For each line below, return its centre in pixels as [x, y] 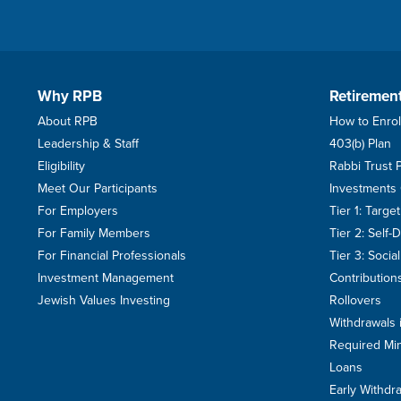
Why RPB [69, 96]
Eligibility [61, 166]
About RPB [67, 121]
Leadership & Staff [88, 143]
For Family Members [94, 233]
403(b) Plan [360, 143]
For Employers [77, 210]
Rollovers [355, 300]
